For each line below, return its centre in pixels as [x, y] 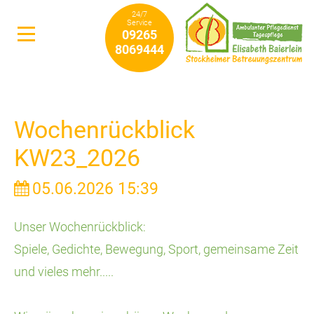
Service [139, 23]
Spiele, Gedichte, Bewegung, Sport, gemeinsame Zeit [156, 249]
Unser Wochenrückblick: [80, 227]
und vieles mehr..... [64, 272]
